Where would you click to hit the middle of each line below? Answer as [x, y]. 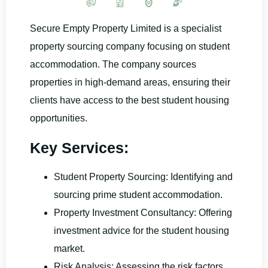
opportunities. [59, 118]
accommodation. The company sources [113, 65]
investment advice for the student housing [141, 231]
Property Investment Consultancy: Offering [144, 213]
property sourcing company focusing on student [130, 47]
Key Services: [79, 148]
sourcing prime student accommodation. [138, 195]
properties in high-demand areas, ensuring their [130, 83]
